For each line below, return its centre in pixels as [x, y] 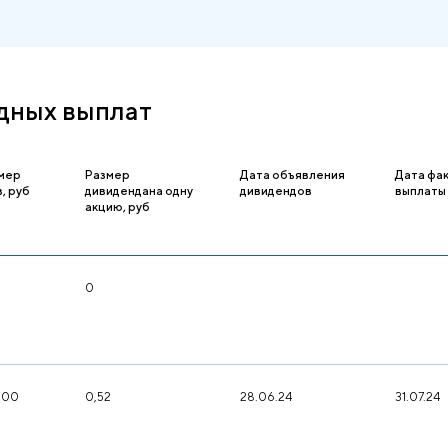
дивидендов [275, 190]
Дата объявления [292, 174]
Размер [108, 174]
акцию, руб [118, 206]
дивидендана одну [139, 190]
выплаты [420, 190]
